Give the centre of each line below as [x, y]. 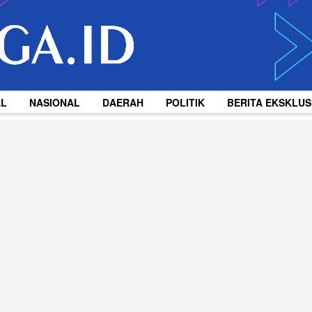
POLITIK [185, 102]
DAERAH [123, 102]
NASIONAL [55, 102]
